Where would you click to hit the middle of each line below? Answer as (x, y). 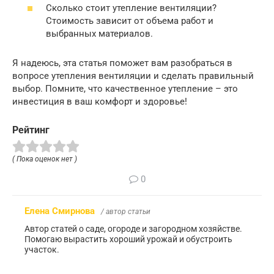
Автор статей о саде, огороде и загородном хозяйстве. (133, 229)
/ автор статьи (126, 212)
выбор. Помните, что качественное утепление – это (125, 89)
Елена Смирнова (60, 211)
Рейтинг (31, 130)
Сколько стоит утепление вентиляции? (131, 8)
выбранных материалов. (99, 34)
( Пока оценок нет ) (45, 159)
